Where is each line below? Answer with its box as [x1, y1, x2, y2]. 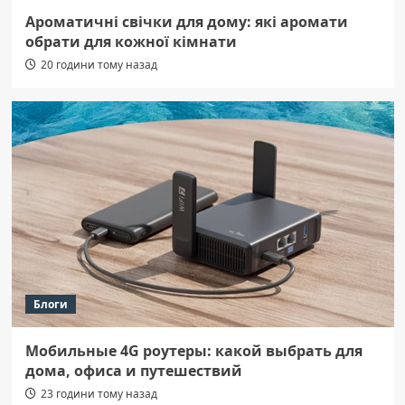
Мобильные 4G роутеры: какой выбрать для [24, 341, 363, 362]
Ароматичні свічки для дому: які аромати [24, 12, 348, 33]
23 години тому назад [40, 386, 157, 402]
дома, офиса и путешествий [24, 361, 242, 381]
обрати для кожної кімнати [24, 32, 237, 52]
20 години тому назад [40, 57, 157, 73]
